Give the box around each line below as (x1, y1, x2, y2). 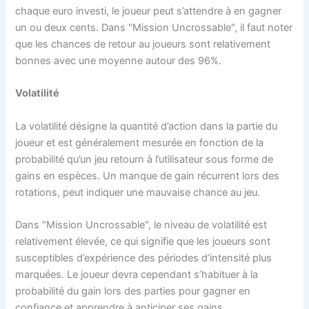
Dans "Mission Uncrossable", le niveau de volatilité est (15, 218, 268, 231)
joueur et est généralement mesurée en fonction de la (15, 136, 264, 149)
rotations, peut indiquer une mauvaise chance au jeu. (15, 186, 261, 199)
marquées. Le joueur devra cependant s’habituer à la (15, 268, 259, 281)
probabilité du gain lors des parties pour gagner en (15, 284, 251, 297)
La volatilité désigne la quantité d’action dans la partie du (15, 119, 278, 132)
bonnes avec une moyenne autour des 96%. (15, 54, 222, 67)
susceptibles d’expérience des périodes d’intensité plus (15, 251, 272, 264)
